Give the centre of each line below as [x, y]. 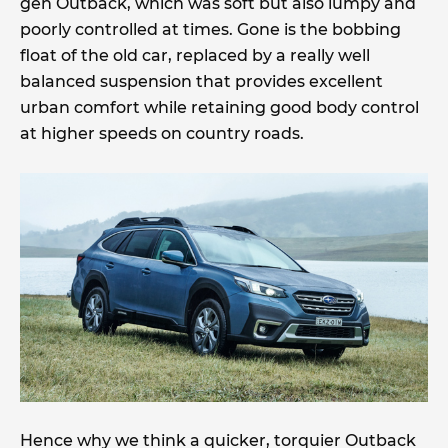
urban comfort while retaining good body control [219, 107]
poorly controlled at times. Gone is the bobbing [210, 29]
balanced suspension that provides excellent [201, 81]
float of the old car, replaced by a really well [195, 55]
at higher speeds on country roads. [162, 133]
